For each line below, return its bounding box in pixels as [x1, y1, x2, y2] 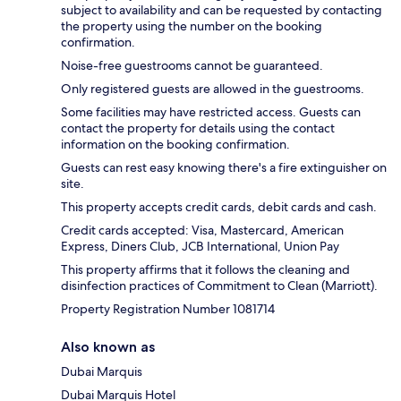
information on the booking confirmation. [61, 135, 290, 152]
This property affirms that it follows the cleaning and [61, 260, 350, 277]
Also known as [61, 337, 155, 355]
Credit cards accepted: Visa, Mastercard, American [61, 221, 344, 238]
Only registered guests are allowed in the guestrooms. [61, 80, 364, 97]
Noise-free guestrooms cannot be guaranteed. [61, 56, 323, 73]
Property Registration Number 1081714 [61, 300, 275, 317]
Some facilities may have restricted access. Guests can [61, 103, 361, 120]
